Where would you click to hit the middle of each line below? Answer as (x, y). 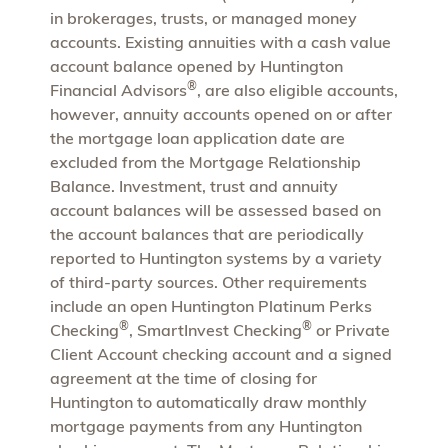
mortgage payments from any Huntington (206, 425)
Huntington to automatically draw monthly (208, 401)
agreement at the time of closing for (183, 377)
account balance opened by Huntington (196, 65)
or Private (351, 329)
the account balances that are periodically (207, 233)
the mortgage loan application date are (197, 137)
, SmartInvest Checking (215, 329)
